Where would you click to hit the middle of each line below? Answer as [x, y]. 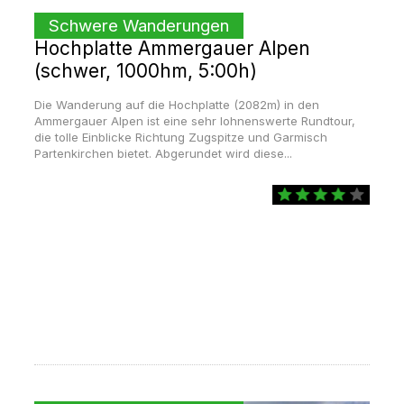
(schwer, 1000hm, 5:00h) [145, 71]
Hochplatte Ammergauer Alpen [172, 49]
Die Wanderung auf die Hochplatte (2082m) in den [176, 105]
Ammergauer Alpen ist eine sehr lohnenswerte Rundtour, [194, 121]
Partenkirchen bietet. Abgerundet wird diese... [163, 154]
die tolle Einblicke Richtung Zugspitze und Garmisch [180, 138]
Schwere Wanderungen [138, 26]
